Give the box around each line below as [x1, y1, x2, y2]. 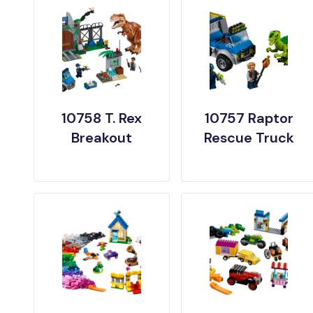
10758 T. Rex [61, 109, 142, 127]
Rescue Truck [203, 129, 294, 147]
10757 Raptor [204, 109, 293, 127]
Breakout [71, 129, 132, 147]
